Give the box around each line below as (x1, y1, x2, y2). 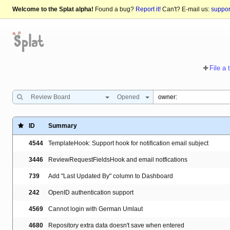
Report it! (136, 6, 161, 13)
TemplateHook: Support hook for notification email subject (48, 140, 208, 147)
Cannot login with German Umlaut (48, 205, 143, 213)
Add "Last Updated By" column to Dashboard (48, 172, 173, 180)
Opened (117, 93, 140, 101)
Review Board (31, 93, 70, 101)
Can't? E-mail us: (161, 6, 211, 13)
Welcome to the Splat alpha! (12, 6, 93, 13)
